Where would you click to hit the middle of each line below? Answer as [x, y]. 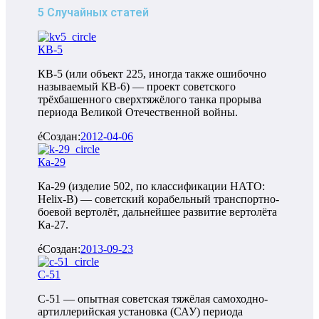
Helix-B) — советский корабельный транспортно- [158, 199]
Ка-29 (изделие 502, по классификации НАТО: [151, 187]
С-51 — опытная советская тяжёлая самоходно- [153, 299]
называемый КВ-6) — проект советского [137, 87]
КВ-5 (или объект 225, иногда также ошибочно [152, 74]
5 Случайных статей [93, 13]
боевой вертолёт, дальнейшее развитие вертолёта [157, 212]
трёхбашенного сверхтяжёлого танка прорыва [150, 100]
